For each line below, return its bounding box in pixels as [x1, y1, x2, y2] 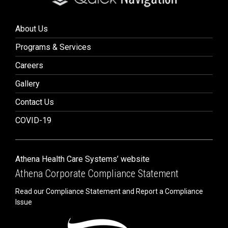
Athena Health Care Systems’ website [15, 154, 150, 164]
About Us [15, 24, 48, 34]
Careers [15, 61, 43, 70]
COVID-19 [15, 116, 51, 125]
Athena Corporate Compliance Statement [15, 167, 179, 180]
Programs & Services [15, 42, 91, 52]
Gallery [15, 79, 40, 89]
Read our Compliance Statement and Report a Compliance [15, 187, 203, 195]
